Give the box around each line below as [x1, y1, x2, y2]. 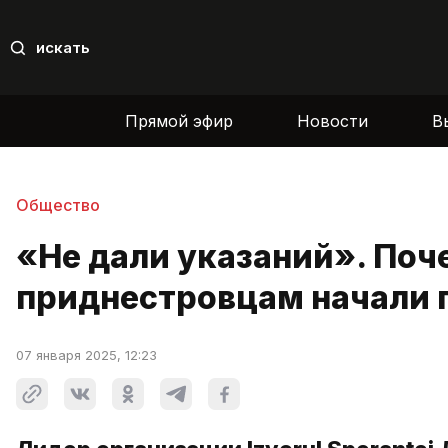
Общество [16, 194, 100, 215]
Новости [297, 110, 368, 131]
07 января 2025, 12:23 [16, 347, 157, 364]
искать [36, 38, 90, 58]
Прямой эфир [125, 110, 233, 131]
